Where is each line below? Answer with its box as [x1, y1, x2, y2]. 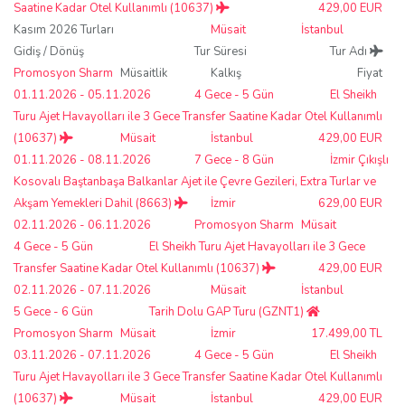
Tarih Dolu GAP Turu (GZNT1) [149, 303, 306, 320]
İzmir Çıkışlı [330, 151, 389, 168]
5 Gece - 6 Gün [14, 303, 93, 320]
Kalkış [211, 64, 241, 81]
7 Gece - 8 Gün [194, 151, 274, 168]
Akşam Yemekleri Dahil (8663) [14, 194, 174, 212]
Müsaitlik [120, 64, 167, 81]
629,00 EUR [318, 194, 382, 212]
